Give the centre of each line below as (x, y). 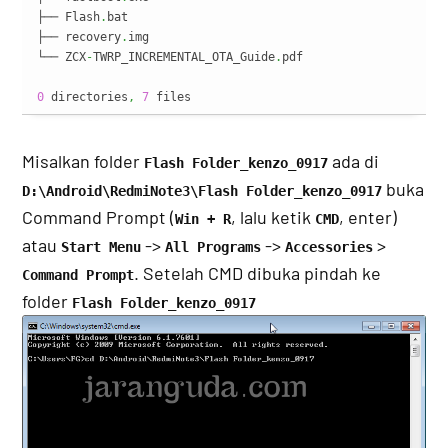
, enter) (368, 216)
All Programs (213, 246)
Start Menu (101, 246)
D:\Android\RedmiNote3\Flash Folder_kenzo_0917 (202, 190)
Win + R (203, 218)
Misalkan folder (83, 160)
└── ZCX (62, 56)
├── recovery (79, 36)
